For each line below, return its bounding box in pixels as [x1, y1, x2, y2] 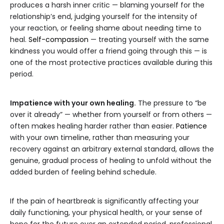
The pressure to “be [136, 98, 206, 108]
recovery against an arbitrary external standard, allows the [10, 144, 214, 154]
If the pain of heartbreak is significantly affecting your [10, 196, 199, 206]
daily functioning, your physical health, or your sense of [10, 207, 202, 218]
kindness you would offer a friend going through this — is [10, 46, 207, 56]
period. [10, 69, 33, 79]
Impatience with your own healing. [10, 98, 136, 108]
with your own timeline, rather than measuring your [10, 132, 189, 143]
